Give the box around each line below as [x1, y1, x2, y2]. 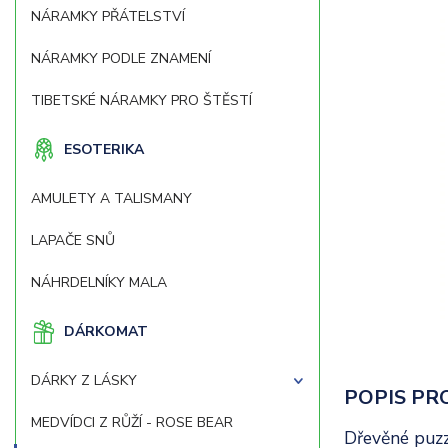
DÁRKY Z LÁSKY [31, 371, 137, 390]
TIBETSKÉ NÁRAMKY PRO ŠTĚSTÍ [31, 91, 252, 110]
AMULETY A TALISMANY [31, 189, 192, 208]
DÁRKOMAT [64, 322, 148, 341]
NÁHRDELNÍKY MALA [31, 273, 167, 292]
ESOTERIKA [64, 140, 144, 159]
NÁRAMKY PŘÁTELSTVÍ [31, 7, 185, 26]
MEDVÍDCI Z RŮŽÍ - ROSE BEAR [31, 413, 233, 432]
